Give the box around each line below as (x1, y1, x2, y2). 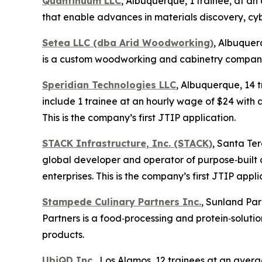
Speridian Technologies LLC (42, 79, 176, 91)
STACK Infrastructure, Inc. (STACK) (42, 137, 212, 150)
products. (42, 229, 84, 241)
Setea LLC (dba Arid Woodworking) (42, 37, 213, 49)
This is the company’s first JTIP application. (42, 112, 236, 124)
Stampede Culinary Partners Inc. (42, 196, 201, 208)
